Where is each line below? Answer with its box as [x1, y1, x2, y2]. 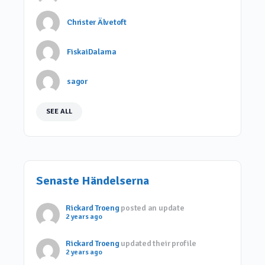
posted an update [119, 202, 185, 213]
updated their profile [119, 238, 196, 248]
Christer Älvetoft [67, 17, 127, 27]
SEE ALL [46, 106, 72, 116]
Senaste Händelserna [36, 173, 149, 188]
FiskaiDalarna [67, 46, 117, 57]
